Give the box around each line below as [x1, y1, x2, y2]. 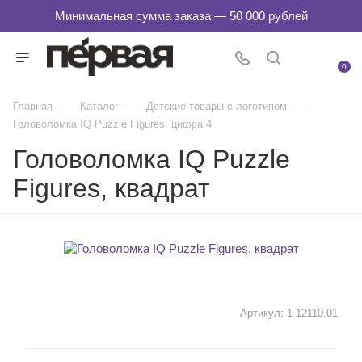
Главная [13, 100, 53, 112]
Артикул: [240, 307, 284, 319]
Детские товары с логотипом [146, 100, 287, 112]
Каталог [80, 100, 119, 112]
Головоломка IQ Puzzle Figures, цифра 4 [13, 118, 212, 130]
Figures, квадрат [13, 174, 210, 203]
